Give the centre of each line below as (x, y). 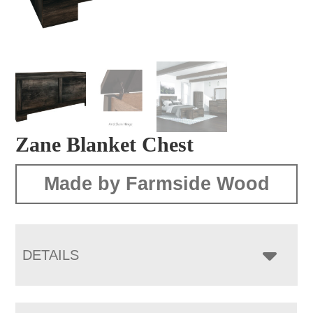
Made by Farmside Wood (156, 183)
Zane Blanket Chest (105, 144)
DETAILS (51, 255)
